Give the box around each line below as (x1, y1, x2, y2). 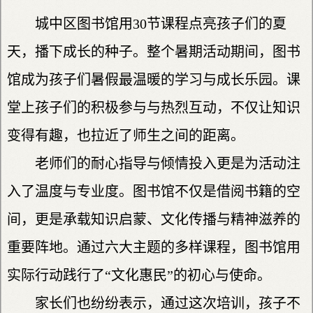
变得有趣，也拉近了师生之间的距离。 (7, 128, 245, 144)
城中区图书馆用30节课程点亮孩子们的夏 (35, 16, 286, 32)
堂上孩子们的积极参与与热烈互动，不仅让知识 (7, 100, 300, 116)
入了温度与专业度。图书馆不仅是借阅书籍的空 (7, 184, 300, 200)
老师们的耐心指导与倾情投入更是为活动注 (35, 156, 300, 172)
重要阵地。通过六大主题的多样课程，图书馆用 (7, 240, 300, 256)
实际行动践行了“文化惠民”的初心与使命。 (7, 268, 271, 284)
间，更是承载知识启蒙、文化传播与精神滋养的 (7, 212, 300, 228)
